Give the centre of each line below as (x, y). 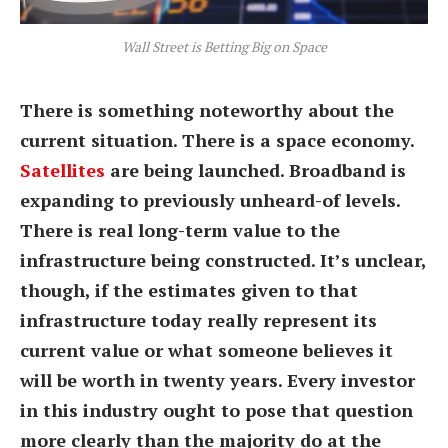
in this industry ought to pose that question (216, 409)
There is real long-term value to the (180, 229)
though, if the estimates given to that (189, 289)
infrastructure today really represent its (198, 319)
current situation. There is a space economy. (217, 139)
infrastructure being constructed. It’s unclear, (223, 259)
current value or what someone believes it (206, 349)
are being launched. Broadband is (258, 169)
